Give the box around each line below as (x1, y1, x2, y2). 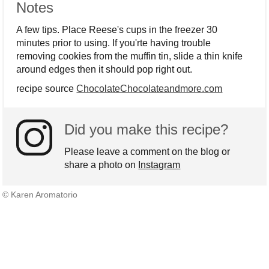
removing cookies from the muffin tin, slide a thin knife (16, 51, 243, 62)
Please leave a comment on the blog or (64, 147, 231, 157)
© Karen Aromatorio (2, 190, 78, 200)
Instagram (138, 160, 181, 171)
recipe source (16, 83, 77, 94)
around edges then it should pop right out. (16, 64, 193, 75)
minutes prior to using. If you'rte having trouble (16, 38, 211, 49)
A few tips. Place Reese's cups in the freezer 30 (16, 25, 218, 35)
